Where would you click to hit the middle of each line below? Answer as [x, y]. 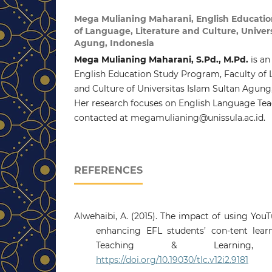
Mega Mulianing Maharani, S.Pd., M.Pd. [161, 59]
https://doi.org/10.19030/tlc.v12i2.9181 [172, 260]
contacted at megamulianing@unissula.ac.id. [170, 117]
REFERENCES [108, 170]
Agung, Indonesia [114, 43]
